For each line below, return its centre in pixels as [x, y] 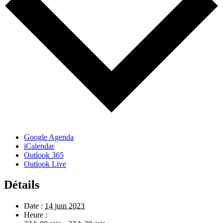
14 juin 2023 [65, 206]
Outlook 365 [44, 155]
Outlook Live [45, 164]
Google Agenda [49, 137]
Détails [22, 185]
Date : [33, 206]
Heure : [36, 215]
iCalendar [39, 146]
